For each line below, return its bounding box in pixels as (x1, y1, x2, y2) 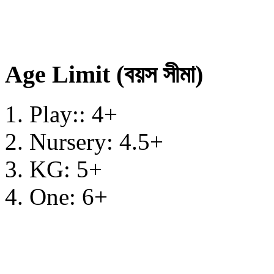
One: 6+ (29, 183, 108, 210)
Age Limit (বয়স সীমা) (5, 61, 203, 89)
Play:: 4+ (29, 100, 117, 127)
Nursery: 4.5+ (29, 128, 163, 155)
